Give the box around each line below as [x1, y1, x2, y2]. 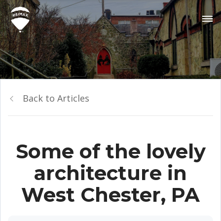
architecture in [34, 161, 187, 185]
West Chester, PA [21, 183, 200, 207]
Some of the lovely [15, 139, 206, 163]
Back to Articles [23, 92, 89, 104]
